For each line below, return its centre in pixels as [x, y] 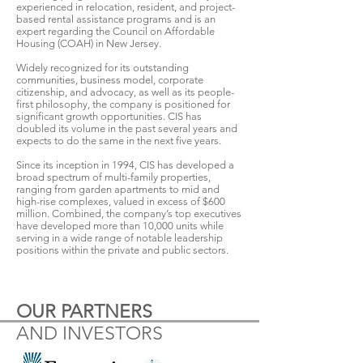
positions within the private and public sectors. [122, 250]
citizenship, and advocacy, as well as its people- [125, 92]
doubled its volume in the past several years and [127, 128]
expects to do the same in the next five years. [119, 141]
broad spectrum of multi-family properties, [113, 177]
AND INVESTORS [90, 333]
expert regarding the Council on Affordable [115, 31]
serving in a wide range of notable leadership [120, 238]
